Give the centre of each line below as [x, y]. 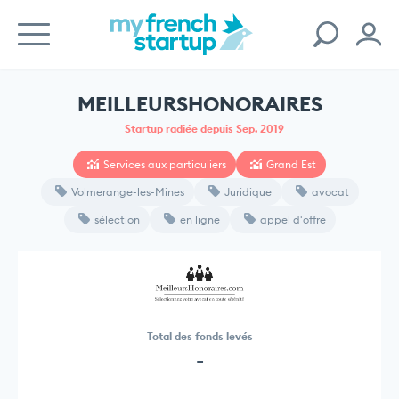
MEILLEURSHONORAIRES [199, 104]
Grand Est [291, 164]
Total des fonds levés [199, 337]
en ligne [199, 220]
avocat [330, 192]
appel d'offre [293, 220]
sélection [117, 220]
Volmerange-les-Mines [127, 192]
